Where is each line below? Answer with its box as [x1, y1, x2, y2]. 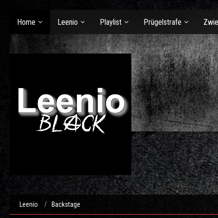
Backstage [52, 200, 80, 208]
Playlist [100, 17, 122, 27]
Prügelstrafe [144, 17, 182, 27]
